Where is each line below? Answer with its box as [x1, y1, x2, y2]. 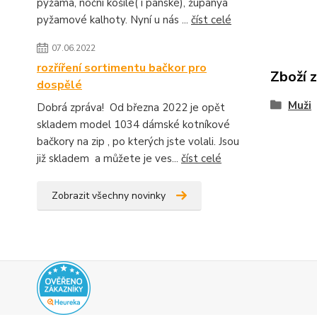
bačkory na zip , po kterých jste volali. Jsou [37, 134, 239, 149]
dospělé [37, 77, 82, 93]
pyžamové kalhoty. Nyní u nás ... [37, 13, 191, 27]
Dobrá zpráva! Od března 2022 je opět [37, 100, 225, 115]
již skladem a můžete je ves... [37, 151, 181, 166]
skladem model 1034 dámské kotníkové [37, 117, 230, 132]
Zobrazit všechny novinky [52, 189, 166, 202]
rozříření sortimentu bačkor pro [37, 60, 207, 76]
